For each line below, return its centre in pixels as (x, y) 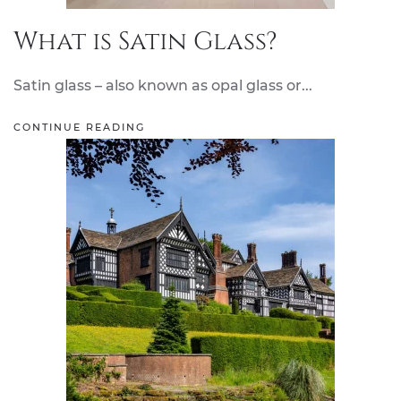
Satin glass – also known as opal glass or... (163, 85)
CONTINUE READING (79, 128)
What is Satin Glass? (145, 42)
